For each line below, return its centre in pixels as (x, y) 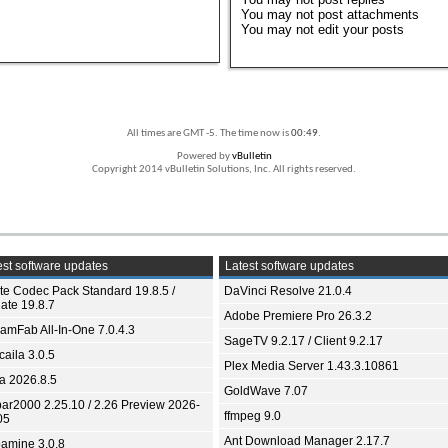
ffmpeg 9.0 (252, 415)
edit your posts (359, 29)
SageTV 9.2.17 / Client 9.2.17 (303, 340)
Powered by (204, 156)
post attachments (367, 14)
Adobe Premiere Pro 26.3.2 (298, 315)
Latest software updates (288, 265)
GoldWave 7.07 (266, 390)
